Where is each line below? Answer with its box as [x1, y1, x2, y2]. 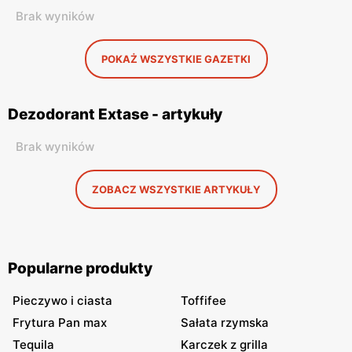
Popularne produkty [8, 259, 152, 277]
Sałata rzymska [181, 315, 269, 330]
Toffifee [181, 293, 226, 308]
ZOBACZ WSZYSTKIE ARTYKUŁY [92, 183, 260, 196]
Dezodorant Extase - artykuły [8, 105, 222, 123]
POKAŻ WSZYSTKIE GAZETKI [101, 53, 251, 65]
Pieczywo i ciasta [13, 293, 112, 308]
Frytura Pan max [13, 315, 107, 330]
